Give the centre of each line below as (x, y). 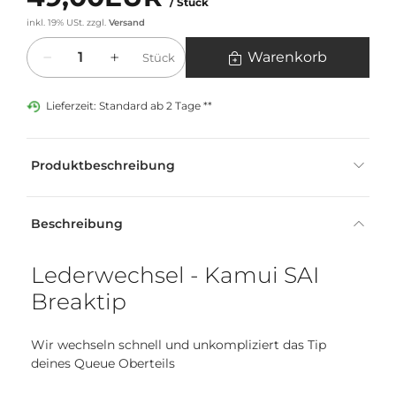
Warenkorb (287, 57)
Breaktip (79, 302)
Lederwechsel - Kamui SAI (175, 275)
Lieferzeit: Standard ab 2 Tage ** (129, 106)
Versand (127, 23)
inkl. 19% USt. (55, 23)
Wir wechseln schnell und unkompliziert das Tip (179, 345)
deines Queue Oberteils (103, 364)
